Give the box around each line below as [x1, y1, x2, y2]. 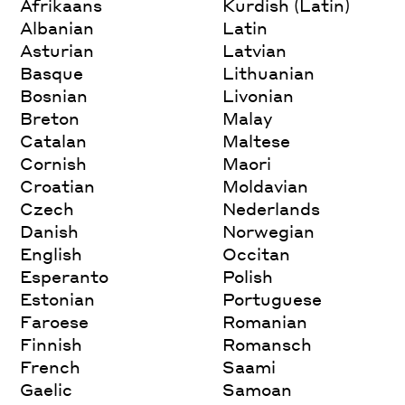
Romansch [222, 333, 313, 354]
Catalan [20, 129, 88, 151]
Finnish [20, 333, 83, 354]
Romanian [222, 310, 308, 332]
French [20, 355, 81, 377]
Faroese [20, 310, 89, 332]
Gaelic [20, 378, 73, 400]
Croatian [20, 174, 96, 196]
